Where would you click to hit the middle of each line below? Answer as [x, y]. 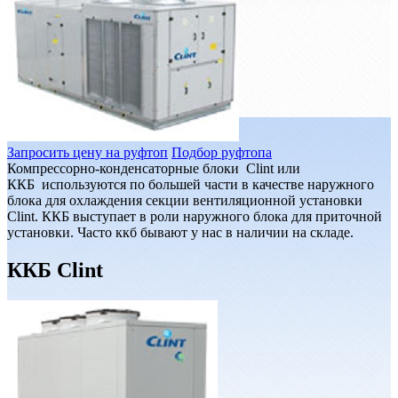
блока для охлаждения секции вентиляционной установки [185, 200]
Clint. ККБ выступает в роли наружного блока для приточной [195, 216]
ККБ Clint [55, 270]
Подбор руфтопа [222, 152]
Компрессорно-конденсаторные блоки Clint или [154, 168]
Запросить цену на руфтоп [88, 152]
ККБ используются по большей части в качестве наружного [191, 184]
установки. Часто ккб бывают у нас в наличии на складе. [180, 232]
